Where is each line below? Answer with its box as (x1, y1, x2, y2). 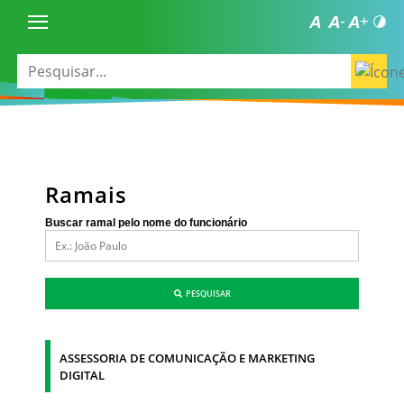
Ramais (45, 179, 127, 209)
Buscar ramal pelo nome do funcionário (45, 216, 247, 228)
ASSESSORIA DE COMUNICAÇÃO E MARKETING (60, 349, 315, 366)
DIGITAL (60, 366, 105, 383)
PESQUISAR (181, 287, 231, 299)
